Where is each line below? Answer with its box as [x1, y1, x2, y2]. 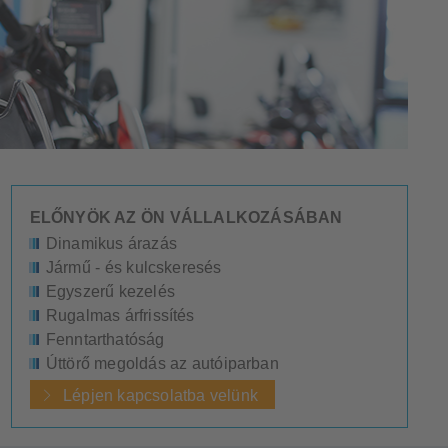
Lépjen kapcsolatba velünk [63, 385, 258, 404]
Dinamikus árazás [45, 234, 177, 253]
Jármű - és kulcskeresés [45, 258, 222, 277]
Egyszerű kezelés [45, 282, 175, 301]
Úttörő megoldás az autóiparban [45, 354, 279, 373]
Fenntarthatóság [45, 330, 165, 349]
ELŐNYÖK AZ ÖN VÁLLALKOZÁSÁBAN [29, 208, 343, 227]
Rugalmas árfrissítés [45, 306, 195, 325]
